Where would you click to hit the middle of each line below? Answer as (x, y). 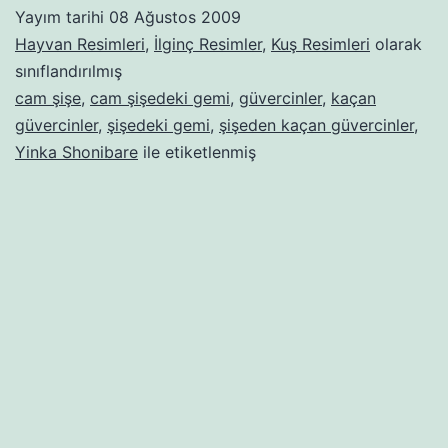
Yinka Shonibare (76, 151)
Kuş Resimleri (320, 43)
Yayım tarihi (62, 16)
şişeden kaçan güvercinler (316, 124)
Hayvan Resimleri (80, 43)
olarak (396, 43)
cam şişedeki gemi (160, 97)
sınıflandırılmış (68, 70)
